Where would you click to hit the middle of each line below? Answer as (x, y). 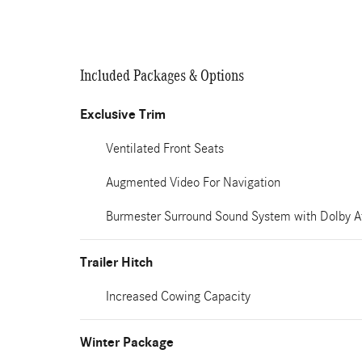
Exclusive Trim (123, 115)
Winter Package (127, 343)
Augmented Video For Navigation (193, 182)
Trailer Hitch (116, 263)
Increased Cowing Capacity (178, 296)
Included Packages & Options (162, 75)
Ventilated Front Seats (165, 148)
